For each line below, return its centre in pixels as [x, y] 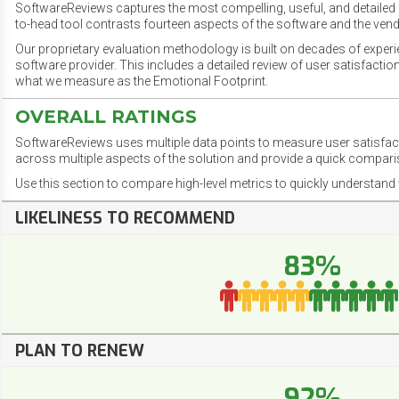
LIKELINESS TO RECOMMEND [125, 219]
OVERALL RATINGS [106, 117]
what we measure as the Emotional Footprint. [142, 81]
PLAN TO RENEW [80, 350]
